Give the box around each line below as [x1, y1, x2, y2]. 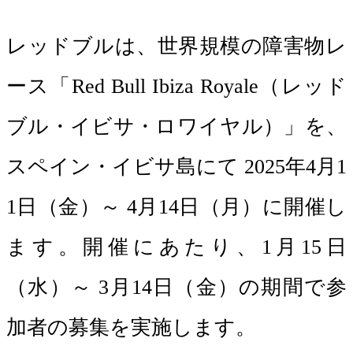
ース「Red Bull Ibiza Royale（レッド [6, 75, 347, 98]
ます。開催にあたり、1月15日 [6, 236, 347, 258]
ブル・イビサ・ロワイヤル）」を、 [6, 115, 347, 138]
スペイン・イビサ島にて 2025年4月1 [6, 155, 347, 178]
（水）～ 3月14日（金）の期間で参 [6, 276, 347, 299]
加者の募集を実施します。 [6, 316, 256, 339]
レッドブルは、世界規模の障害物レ [6, 35, 347, 58]
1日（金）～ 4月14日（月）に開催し [6, 195, 347, 218]
